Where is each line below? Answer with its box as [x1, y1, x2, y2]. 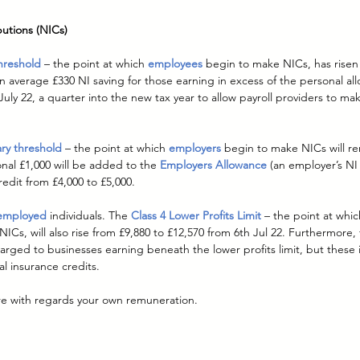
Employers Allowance [160, 157, 267, 173]
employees [148, 56, 202, 72]
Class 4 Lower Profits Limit [131, 208, 261, 223]
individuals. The [50, 208, 131, 223]
